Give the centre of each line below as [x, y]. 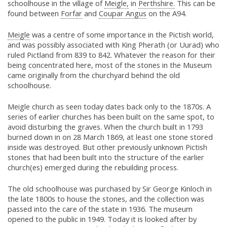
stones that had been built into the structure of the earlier [106, 157]
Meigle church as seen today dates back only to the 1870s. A [109, 107]
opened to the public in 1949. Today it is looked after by [102, 219]
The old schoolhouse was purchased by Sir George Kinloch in [110, 189]
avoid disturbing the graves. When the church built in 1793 [105, 127]
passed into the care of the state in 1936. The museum [100, 209]
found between [34, 13]
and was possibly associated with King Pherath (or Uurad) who [113, 45]
